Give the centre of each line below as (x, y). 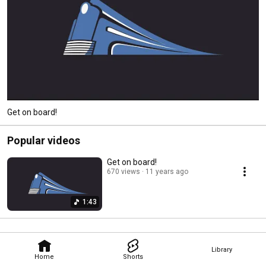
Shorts (133, 256)
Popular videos (44, 140)
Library (221, 249)
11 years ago (167, 171)
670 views (123, 171)
